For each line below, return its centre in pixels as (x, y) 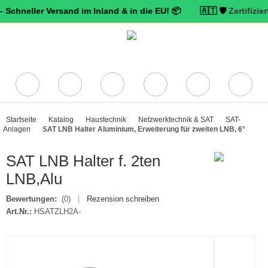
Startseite (21, 120)
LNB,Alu (34, 179)
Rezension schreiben (123, 199)
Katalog (61, 120)
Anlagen (17, 129)
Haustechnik (106, 120)
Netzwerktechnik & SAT (176, 120)
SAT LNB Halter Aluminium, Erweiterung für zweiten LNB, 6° (144, 129)
